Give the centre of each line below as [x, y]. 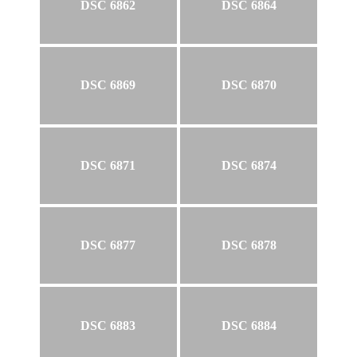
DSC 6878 [249, 245]
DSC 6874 [249, 165]
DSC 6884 [249, 325]
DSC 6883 [108, 325]
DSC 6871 [108, 165]
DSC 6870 [249, 85]
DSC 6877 [108, 245]
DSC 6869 [108, 85]
